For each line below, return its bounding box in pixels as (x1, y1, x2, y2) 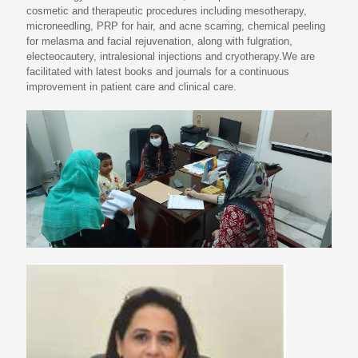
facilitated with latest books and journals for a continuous (26, 66, 289, 78)
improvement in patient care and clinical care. (26, 81, 237, 93)
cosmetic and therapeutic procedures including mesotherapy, (26, 5, 307, 17)
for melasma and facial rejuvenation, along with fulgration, (26, 35, 292, 47)
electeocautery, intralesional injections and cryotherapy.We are (26, 50, 315, 62)
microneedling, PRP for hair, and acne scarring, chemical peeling (26, 20, 325, 32)
